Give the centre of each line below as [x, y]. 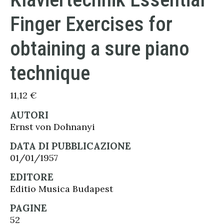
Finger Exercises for [91, 24]
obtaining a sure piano [100, 48]
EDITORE [32, 177]
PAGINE [28, 208]
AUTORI [29, 115]
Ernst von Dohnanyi [52, 126]
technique [50, 73]
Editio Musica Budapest [61, 188]
